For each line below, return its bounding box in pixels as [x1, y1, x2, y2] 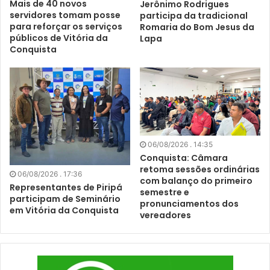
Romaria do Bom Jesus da [140, 20, 254, 33]
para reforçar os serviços [10, 20, 122, 33]
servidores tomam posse [10, 9, 121, 22]
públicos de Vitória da [10, 32, 108, 45]
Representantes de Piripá [10, 181, 122, 193]
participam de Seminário [10, 192, 121, 205]
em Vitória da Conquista [10, 204, 119, 216]
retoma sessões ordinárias [140, 163, 260, 175]
